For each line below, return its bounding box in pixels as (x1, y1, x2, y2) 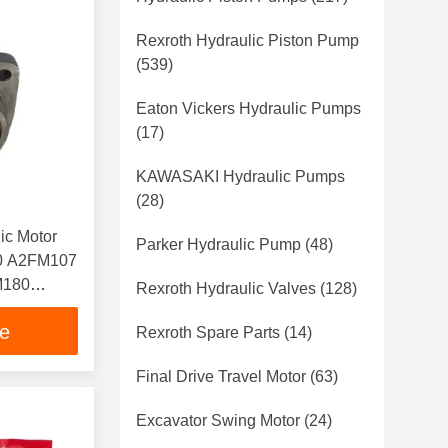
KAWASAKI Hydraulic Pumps (136, 168, 345, 185)
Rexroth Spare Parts (136, 324, 280, 341)
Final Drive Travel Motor (136, 368, 306, 385)
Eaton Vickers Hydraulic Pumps (136, 100, 361, 117)
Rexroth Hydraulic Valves (136, 280, 316, 297)
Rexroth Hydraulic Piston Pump (136, 32, 359, 49)
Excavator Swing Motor (136, 412, 300, 429)
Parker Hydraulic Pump (136, 236, 301, 253)
